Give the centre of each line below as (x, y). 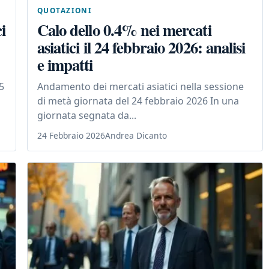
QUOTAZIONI (65, 10)
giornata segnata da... (87, 115)
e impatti (65, 64)
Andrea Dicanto (136, 135)
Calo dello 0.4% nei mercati (124, 29)
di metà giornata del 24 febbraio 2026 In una (138, 101)
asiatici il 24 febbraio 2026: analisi (141, 47)
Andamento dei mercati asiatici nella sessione (141, 86)
